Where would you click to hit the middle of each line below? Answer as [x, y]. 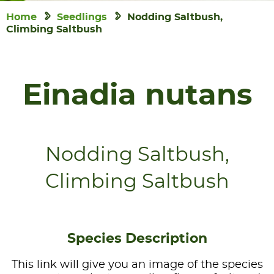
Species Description [137, 239]
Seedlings [82, 17]
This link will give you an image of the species [137, 265]
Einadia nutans [137, 96]
